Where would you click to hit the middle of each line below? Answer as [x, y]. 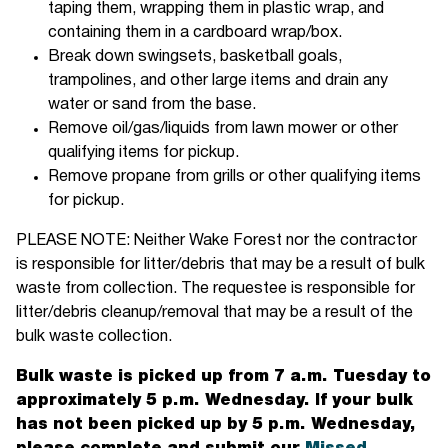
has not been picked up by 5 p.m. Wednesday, [216, 425]
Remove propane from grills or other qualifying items [235, 177]
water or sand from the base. [152, 105]
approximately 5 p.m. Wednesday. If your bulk [215, 401]
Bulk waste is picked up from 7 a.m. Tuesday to [224, 377]
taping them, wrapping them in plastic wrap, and [216, 9]
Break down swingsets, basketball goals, [195, 57]
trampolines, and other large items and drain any [218, 81]
